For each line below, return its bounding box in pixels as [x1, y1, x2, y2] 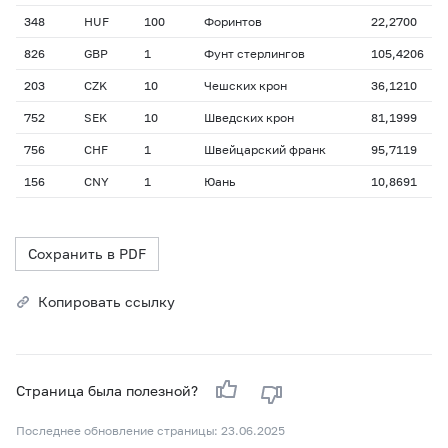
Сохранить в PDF [28, 245, 146, 262]
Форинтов [204, 14, 262, 29]
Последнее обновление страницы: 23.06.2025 [16, 423, 285, 438]
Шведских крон [204, 110, 294, 125]
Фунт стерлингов [204, 46, 305, 61]
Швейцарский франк [204, 142, 326, 157]
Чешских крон [204, 78, 287, 93]
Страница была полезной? [16, 382, 202, 399]
